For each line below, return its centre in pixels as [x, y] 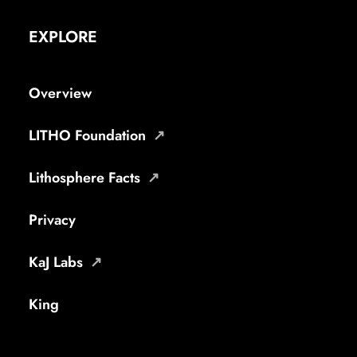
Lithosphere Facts [84, 178]
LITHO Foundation [87, 135]
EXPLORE [63, 37]
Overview [60, 93]
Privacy [52, 220]
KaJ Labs [56, 262]
